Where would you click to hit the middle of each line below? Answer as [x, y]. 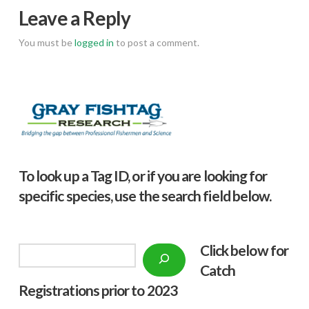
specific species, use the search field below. [145, 196]
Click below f [238, 250]
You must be [46, 42]
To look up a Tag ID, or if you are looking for [143, 176]
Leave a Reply [74, 18]
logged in [94, 42]
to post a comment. [156, 42]
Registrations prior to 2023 [98, 290]
